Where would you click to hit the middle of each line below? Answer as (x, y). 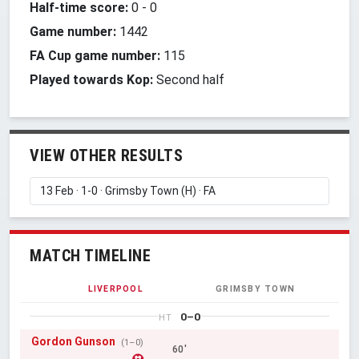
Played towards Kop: (91, 79)
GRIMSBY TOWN (256, 288)
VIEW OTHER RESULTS (106, 155)
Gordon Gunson (73, 341)
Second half (189, 79)
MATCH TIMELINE (90, 255)
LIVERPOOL (115, 288)
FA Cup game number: (95, 55)
